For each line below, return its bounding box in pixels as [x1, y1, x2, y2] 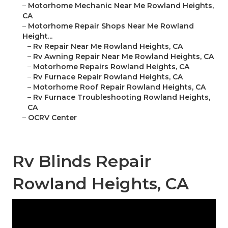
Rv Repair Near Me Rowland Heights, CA [33, 42, 183, 51]
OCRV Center [28, 113, 77, 123]
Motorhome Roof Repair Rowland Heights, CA [33, 82, 206, 92]
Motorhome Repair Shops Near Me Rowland [28, 21, 194, 31]
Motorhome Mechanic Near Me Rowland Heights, [28, 1, 214, 11]
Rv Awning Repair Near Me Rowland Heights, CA [33, 52, 214, 62]
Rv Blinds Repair [12, 151, 151, 172]
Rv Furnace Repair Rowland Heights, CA [33, 72, 183, 82]
